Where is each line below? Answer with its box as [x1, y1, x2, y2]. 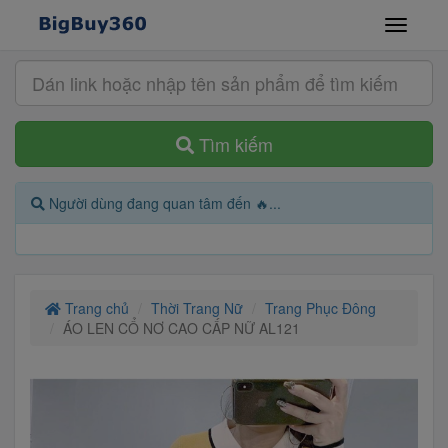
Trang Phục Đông [265, 298, 376, 318]
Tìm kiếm [193, 131, 273, 157]
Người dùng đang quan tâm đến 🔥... [45, 193, 281, 213]
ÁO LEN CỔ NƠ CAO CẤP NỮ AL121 [63, 318, 300, 338]
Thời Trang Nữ [151, 298, 243, 318]
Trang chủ [61, 298, 129, 318]
